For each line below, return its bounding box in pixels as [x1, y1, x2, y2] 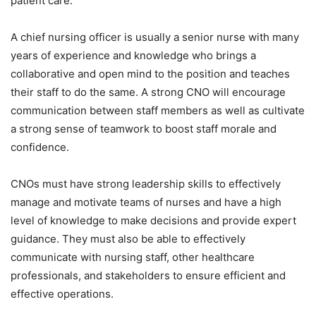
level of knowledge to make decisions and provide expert [11, 213, 296, 227]
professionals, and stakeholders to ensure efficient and [11, 268, 286, 282]
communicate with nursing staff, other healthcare [11, 250, 255, 264]
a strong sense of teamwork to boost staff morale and [11, 121, 276, 135]
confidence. [11, 140, 69, 154]
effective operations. [11, 286, 114, 300]
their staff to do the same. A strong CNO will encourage [11, 85, 286, 99]
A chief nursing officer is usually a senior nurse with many [11, 30, 299, 44]
